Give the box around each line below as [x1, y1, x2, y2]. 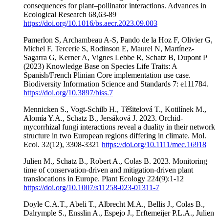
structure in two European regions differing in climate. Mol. [23, 131, 206, 140]
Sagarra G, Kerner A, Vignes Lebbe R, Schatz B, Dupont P [23, 53, 207, 62]
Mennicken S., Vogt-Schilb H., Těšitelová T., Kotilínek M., [23, 105, 206, 113]
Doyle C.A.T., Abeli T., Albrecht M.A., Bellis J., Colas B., [23, 199, 205, 208]
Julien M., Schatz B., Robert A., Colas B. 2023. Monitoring [23, 156, 207, 165]
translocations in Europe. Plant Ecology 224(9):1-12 [23, 174, 184, 183]
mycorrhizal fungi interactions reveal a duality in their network [23, 122, 215, 131]
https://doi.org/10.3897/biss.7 [23, 88, 113, 97]
